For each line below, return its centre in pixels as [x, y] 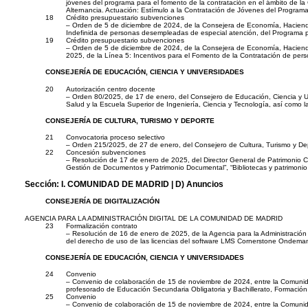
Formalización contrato [102, 225]
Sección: [43, 184]
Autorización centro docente [111, 89]
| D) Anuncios [196, 184]
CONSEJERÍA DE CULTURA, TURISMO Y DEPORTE [130, 121]
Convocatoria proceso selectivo [115, 137]
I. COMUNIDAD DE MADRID [115, 184]
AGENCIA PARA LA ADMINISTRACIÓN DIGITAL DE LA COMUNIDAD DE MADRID [154, 218]
